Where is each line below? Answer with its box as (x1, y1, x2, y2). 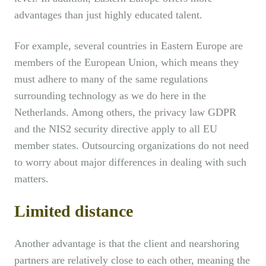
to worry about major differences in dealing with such (14, 156, 246, 169)
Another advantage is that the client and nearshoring (14, 237, 239, 250)
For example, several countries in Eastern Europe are (14, 40, 243, 52)
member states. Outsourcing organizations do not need (14, 140, 249, 152)
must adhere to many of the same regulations (14, 73, 208, 85)
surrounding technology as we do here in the (14, 90, 206, 102)
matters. (14, 173, 49, 185)
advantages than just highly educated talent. (14, 9, 202, 21)
